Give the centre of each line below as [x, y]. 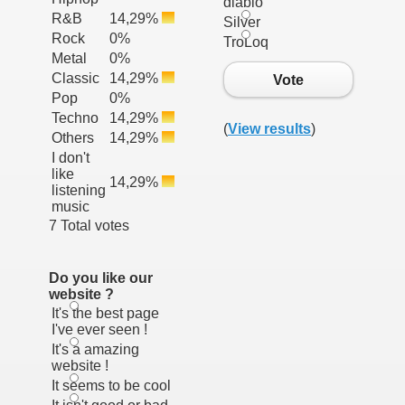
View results [269, 129]
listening [79, 190]
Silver [242, 22]
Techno [75, 118]
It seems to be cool [111, 386]
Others [73, 138]
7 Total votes [89, 226]
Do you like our [101, 278]
